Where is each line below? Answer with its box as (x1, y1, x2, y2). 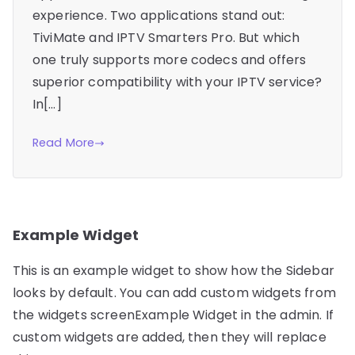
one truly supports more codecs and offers (32, 51, 307, 70)
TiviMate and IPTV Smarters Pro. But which (32, 29, 300, 48)
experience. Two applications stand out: (32, 6, 285, 25)
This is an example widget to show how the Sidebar (13, 261, 334, 281)
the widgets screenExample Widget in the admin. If (13, 306, 334, 325)
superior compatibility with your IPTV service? (32, 73, 323, 92)
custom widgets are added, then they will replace (13, 328, 326, 347)
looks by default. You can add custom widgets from (13, 284, 336, 303)
